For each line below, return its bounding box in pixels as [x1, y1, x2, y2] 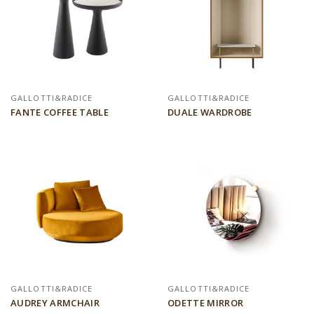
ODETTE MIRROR [168, 296, 244, 310]
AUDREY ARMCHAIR [11, 296, 100, 310]
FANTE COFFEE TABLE [11, 106, 109, 119]
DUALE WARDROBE [168, 106, 252, 119]
